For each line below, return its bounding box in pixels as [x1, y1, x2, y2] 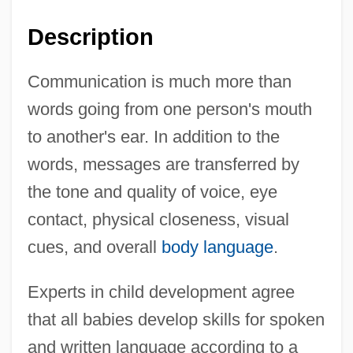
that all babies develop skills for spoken [27, 310, 325, 330]
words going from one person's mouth [27, 99, 312, 120]
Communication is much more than [27, 72, 292, 92]
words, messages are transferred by [27, 154, 299, 175]
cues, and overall [27, 237, 162, 258]
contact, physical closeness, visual [27, 210, 289, 230]
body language [161, 237, 273, 258]
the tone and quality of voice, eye [27, 182, 277, 203]
